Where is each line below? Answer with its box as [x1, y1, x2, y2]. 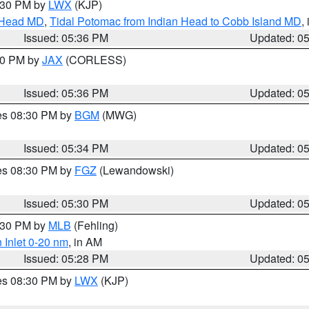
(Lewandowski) [97, 162, 174, 178]
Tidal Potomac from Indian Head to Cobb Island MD [50, 13, 301, 29]
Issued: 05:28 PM [23, 250, 109, 266]
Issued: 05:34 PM [23, 140, 109, 156]
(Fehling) [71, 217, 118, 233]
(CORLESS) [63, 52, 126, 68]
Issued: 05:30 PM [23, 195, 109, 211]
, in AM [68, 234, 102, 250]
